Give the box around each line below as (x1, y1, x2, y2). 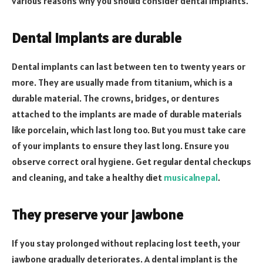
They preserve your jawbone (12, 205, 183, 224)
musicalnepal (164, 171, 218, 183)
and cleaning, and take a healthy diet (12, 171, 164, 183)
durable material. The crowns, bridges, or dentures (12, 92, 220, 104)
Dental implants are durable (12, 28, 181, 47)
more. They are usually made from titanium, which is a (12, 76, 232, 88)
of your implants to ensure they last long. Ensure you (12, 139, 229, 151)
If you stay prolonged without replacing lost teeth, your (12, 237, 240, 249)
